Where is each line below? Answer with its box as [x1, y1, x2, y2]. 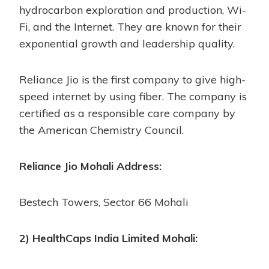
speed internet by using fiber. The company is [19, 89, 247, 103]
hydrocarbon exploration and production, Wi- [19, 2, 246, 17]
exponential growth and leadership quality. [19, 36, 235, 50]
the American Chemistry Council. [19, 122, 184, 137]
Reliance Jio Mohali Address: [19, 159, 165, 173]
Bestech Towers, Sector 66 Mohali [19, 195, 189, 209]
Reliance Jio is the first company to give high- [19, 72, 246, 86]
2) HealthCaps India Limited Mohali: [19, 231, 198, 245]
